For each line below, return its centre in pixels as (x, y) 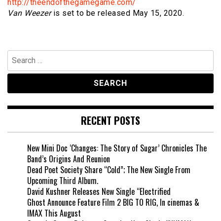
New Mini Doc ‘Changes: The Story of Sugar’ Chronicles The (117, 148)
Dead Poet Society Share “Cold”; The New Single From (109, 169)
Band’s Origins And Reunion (69, 159)
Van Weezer (29, 13)
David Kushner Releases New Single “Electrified (99, 191)
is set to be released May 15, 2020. (117, 13)
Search (18, 55)
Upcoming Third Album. (63, 180)
